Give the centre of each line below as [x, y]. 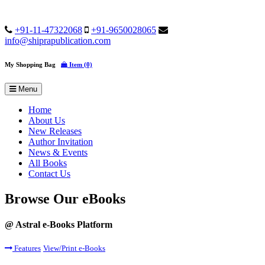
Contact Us [49, 173]
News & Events [58, 152]
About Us [47, 120]
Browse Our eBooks [65, 198]
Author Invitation [61, 141]
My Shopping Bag [33, 64]
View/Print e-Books [74, 248]
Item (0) [81, 64]
